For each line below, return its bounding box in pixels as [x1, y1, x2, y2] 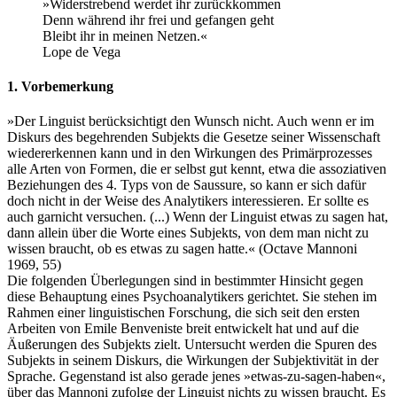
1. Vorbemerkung [7, 78, 113, 94]
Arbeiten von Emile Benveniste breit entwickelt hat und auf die [7, 321, 359, 337]
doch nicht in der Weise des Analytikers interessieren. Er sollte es [7, 193, 369, 209]
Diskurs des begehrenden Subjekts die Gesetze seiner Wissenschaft [7, 129, 380, 145]
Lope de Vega [43, 43, 121, 59]
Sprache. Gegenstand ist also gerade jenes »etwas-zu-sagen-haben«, [7, 369, 385, 385]
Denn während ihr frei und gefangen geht [43, 12, 274, 27]
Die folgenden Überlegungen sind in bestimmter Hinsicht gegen [7, 273, 363, 289]
